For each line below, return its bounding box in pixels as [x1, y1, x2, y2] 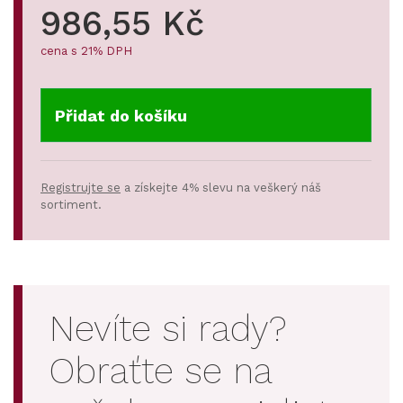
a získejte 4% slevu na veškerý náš [121, 181, 321, 195]
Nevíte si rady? [49, 308, 287, 351]
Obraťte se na [49, 350, 272, 393]
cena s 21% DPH [40, 44, 132, 58]
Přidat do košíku [55, 106, 187, 126]
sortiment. [40, 198, 102, 212]
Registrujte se [40, 181, 121, 195]
